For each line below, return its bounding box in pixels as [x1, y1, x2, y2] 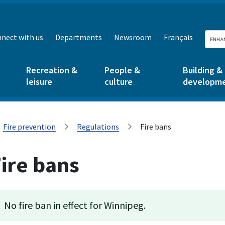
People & [104, 64, 140, 76]
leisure [26, 76, 52, 87]
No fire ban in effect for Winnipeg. [4, 199, 146, 211]
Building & [183, 64, 222, 76]
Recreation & [26, 64, 77, 76]
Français [164, 32, 193, 42]
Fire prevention [3, 122, 56, 132]
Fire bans [140, 122, 171, 132]
